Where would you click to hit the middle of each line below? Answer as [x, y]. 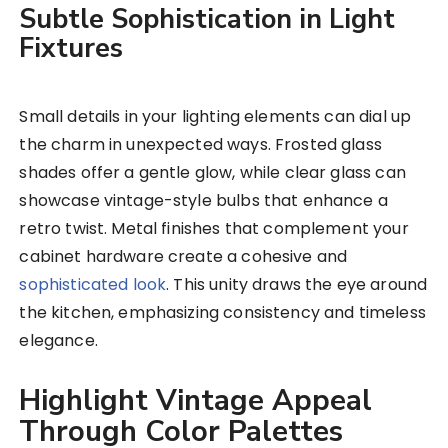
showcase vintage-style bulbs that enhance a [203, 201]
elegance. [58, 341]
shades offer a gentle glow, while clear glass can [212, 173]
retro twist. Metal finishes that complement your [214, 229]
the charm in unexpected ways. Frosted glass [200, 145]
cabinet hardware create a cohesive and [183, 257]
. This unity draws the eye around [297, 285]
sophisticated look [93, 285]
